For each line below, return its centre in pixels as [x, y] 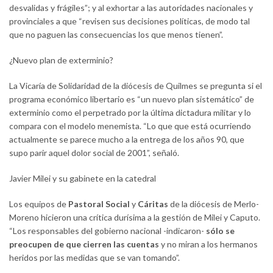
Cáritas [154, 204]
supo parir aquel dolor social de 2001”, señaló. [94, 153]
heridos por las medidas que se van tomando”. [94, 258]
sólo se [220, 231]
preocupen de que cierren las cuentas [84, 244]
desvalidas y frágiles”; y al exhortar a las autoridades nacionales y [131, 8]
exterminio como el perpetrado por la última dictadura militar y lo [130, 113]
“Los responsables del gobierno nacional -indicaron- [108, 231]
